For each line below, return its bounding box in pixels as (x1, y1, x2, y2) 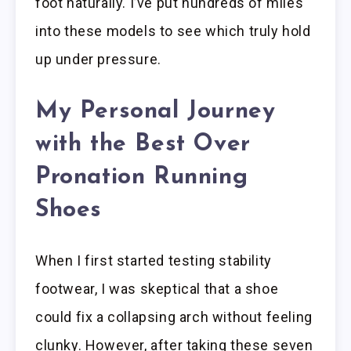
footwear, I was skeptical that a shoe (35, 280, 279, 298)
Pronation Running (35, 165, 248, 190)
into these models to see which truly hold (35, 23, 311, 40)
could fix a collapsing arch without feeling (35, 309, 313, 326)
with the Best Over (35, 132, 251, 157)
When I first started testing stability (35, 252, 272, 270)
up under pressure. (35, 51, 161, 68)
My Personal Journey (35, 99, 276, 124)
